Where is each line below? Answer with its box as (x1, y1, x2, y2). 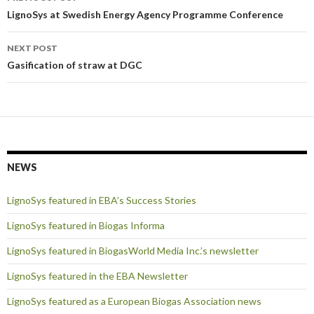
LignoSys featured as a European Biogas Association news (7, 294, 261, 307)
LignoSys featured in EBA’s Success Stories (7, 193, 196, 206)
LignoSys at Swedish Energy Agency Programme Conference (7, 8, 283, 20)
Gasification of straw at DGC (7, 58, 142, 71)
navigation (6, 5, 95, 28)
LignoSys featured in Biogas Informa (7, 219, 165, 231)
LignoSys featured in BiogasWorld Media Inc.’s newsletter (7, 244, 259, 257)
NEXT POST (7, 42, 57, 53)
